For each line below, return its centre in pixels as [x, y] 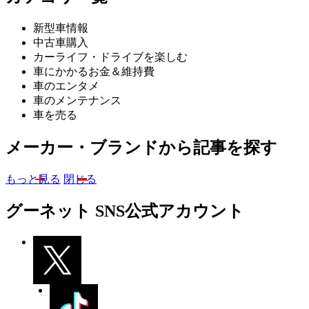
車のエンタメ [66, 86]
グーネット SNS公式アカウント [125, 211]
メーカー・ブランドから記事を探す [141, 147]
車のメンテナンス [77, 100]
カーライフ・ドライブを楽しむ [110, 57]
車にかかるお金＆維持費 [94, 71]
